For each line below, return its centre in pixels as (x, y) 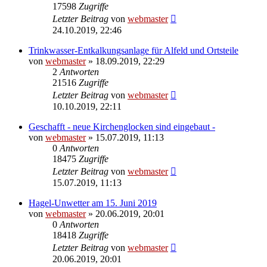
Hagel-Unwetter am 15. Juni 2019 (93, 203)
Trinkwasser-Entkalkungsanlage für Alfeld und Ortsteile (133, 50)
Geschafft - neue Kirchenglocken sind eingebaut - (122, 126)
